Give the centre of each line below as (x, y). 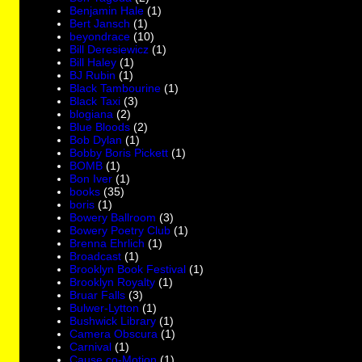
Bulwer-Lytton (105, 307)
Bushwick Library (113, 320)
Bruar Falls (98, 295)
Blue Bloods (100, 126)
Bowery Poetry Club (120, 230)
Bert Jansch (100, 23)
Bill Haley (93, 62)
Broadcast (96, 256)
